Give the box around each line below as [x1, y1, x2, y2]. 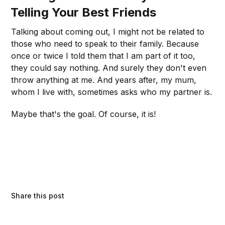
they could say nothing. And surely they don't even [11, 62, 207, 73]
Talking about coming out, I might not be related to [11, 26, 205, 37]
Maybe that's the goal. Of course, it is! [11, 108, 156, 119]
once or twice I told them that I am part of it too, [11, 50, 196, 61]
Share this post [11, 191, 65, 200]
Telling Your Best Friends [11, 5, 157, 20]
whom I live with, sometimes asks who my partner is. [11, 86, 212, 97]
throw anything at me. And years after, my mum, [11, 74, 197, 85]
